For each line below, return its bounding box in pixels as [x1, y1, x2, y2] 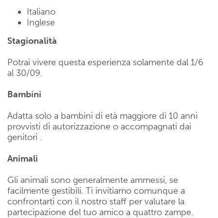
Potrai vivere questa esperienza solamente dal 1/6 [7, 57, 203, 68]
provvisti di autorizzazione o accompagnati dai [7, 121, 191, 132]
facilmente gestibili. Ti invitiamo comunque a [7, 185, 185, 197]
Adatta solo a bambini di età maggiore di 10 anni [7, 110, 198, 122]
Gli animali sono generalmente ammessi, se [7, 175, 178, 186]
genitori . [7, 132, 42, 143]
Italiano [27, 6, 55, 18]
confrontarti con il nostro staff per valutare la [7, 196, 184, 207]
